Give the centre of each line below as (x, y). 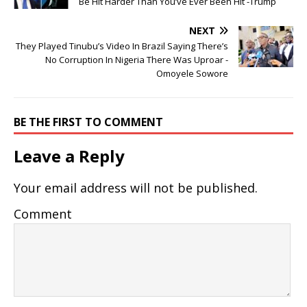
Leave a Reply (69, 156)
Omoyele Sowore (192, 74)
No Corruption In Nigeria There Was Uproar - (137, 60)
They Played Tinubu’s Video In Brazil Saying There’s (122, 46)
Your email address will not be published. (136, 188)
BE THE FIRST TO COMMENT (88, 122)
